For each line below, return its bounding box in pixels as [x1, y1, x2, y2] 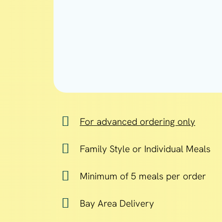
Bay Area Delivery [80, 197, 154, 210]
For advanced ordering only [80, 115, 195, 128]
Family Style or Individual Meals [80, 143, 211, 156]
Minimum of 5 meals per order [80, 170, 206, 183]
